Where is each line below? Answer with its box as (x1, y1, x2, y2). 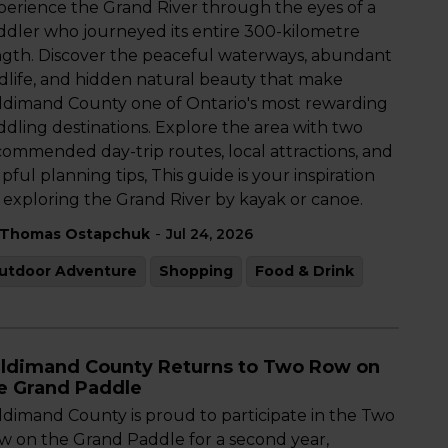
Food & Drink (255, 262, 354, 280)
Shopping (159, 262, 233, 280)
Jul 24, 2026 (166, 225, 253, 243)
